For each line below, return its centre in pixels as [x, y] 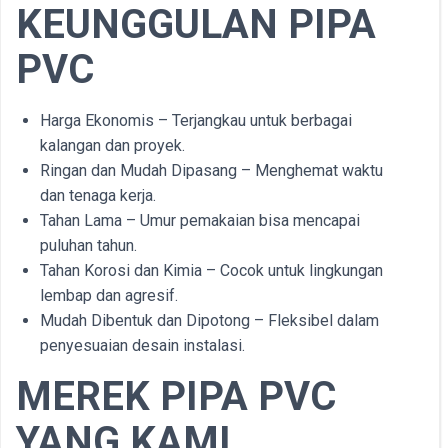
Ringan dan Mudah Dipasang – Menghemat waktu [211, 170]
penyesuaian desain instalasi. [142, 345]
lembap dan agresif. [109, 295]
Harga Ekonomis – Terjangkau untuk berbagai [196, 120]
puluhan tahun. [88, 245]
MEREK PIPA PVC [176, 396]
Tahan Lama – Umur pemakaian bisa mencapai [200, 220]
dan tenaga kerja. [98, 195]
